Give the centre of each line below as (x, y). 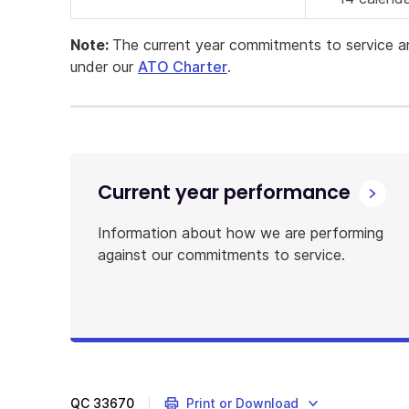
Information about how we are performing (241, 233)
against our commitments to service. (221, 255)
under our (104, 67)
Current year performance (224, 192)
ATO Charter (183, 67)
